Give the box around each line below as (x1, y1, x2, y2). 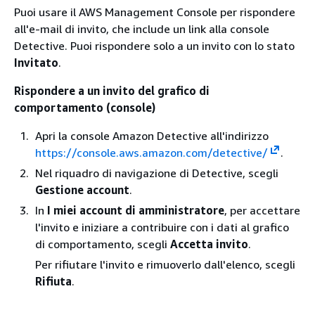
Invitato (14, 55, 58, 70)
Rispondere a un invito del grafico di (14, 83, 210, 98)
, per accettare (224, 202, 300, 217)
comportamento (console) (14, 100, 155, 115)
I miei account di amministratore (47, 202, 224, 217)
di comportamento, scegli (35, 236, 170, 251)
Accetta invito (170, 236, 248, 251)
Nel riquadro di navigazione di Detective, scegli (35, 165, 278, 180)
